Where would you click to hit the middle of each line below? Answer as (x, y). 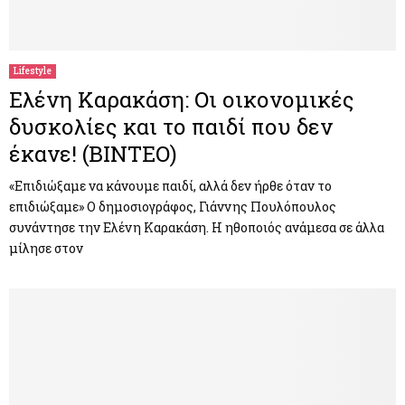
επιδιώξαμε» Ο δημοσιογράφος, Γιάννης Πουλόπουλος (173, 206)
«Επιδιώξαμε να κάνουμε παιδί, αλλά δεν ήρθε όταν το (170, 185)
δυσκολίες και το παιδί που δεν (171, 126)
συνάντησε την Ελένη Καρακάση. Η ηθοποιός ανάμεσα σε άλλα (197, 227)
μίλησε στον (46, 248)
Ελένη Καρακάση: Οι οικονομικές (182, 99)
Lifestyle (33, 71)
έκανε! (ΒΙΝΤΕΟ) (93, 153)
